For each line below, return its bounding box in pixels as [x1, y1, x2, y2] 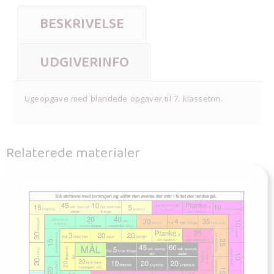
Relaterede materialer [6, 142, 140, 165]
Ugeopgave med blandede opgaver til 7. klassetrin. [24, 93, 223, 105]
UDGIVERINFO [39, 51, 129, 74]
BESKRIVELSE [39, 13, 124, 36]
